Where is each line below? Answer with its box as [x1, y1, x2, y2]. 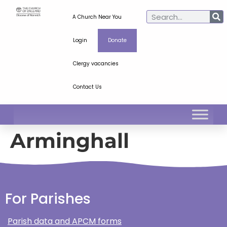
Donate [107, 36, 127, 44]
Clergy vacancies [72, 60, 119, 67]
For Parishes [5, 189, 91, 209]
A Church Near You [72, 13, 122, 21]
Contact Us [72, 83, 102, 91]
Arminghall [10, 128, 129, 153]
